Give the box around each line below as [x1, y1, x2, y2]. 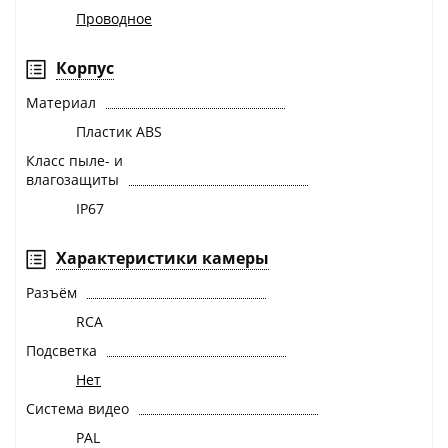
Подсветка [26, 341, 97, 361]
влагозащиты [26, 170, 119, 190]
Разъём [26, 283, 77, 303]
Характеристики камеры [56, 247, 269, 270]
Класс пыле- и [26, 151, 123, 171]
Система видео [26, 399, 129, 419]
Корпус [56, 57, 114, 80]
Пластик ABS [76, 122, 162, 142]
